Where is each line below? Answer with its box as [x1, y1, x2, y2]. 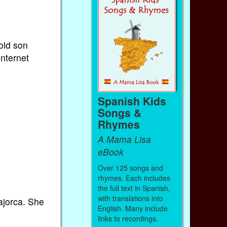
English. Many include [97, 203, 168, 213]
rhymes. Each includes [97, 172, 170, 183]
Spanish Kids [97, 93, 166, 108]
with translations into [97, 193, 163, 203]
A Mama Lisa [97, 133, 151, 146]
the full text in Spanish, [97, 182, 170, 193]
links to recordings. [97, 213, 160, 223]
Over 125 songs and [97, 162, 163, 173]
